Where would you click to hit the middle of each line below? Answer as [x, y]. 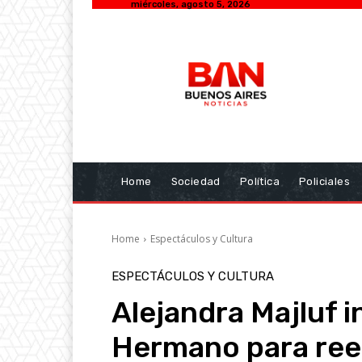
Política [260, 181]
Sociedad [196, 181]
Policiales [325, 181]
